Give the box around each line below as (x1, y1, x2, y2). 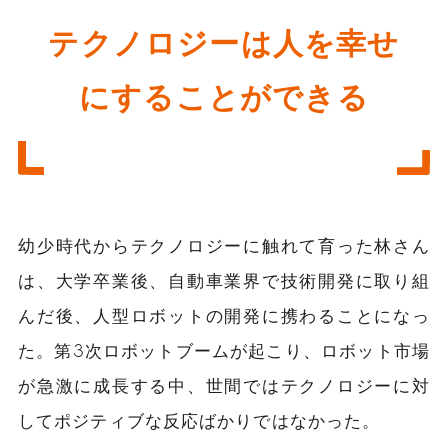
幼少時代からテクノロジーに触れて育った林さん (18, 234, 430, 255)
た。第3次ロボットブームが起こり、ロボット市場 (18, 339, 430, 360)
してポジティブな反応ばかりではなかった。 (18, 409, 381, 430)
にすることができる (79, 77, 369, 114)
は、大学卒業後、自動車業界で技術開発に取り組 (18, 269, 430, 290)
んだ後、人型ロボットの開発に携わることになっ (18, 304, 430, 325)
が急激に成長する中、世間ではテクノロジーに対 (18, 374, 430, 395)
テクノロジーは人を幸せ (48, 23, 400, 60)
